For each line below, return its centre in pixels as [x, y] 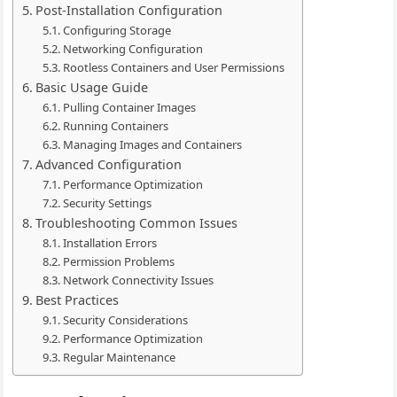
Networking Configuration [132, 48]
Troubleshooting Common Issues [137, 222]
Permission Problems [118, 261]
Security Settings [107, 202]
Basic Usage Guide [92, 87]
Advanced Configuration [109, 164]
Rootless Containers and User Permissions [173, 67]
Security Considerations [125, 319]
